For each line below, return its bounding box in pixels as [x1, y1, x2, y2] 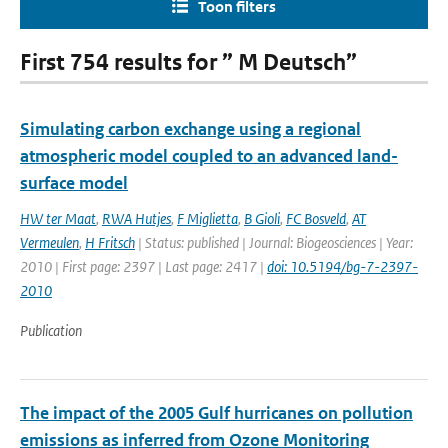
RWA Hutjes [102, 209, 171, 228]
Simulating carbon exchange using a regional [20, 118, 361, 140]
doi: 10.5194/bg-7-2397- [267, 257, 418, 276]
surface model [20, 172, 128, 194]
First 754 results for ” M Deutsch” [20, 49, 357, 76]
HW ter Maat [20, 209, 96, 228]
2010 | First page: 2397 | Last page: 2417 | [20, 257, 267, 276]
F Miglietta [177, 209, 238, 228]
